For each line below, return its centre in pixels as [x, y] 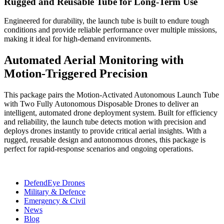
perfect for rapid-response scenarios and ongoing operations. [99, 149]
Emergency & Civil [55, 201]
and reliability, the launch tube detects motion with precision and [105, 122]
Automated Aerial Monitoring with [94, 60]
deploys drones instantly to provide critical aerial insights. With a [105, 131]
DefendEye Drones [54, 183]
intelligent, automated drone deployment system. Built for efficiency [111, 113]
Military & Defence [55, 192]
